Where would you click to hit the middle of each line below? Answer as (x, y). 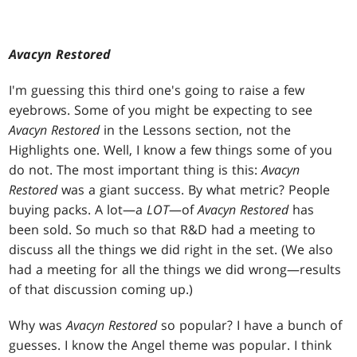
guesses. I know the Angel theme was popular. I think (171, 345)
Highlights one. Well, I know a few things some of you (171, 150)
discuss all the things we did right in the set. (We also (171, 250)
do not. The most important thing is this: (135, 170)
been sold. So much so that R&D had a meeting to (163, 230)
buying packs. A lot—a (78, 210)
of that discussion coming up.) (101, 290)
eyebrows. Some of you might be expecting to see (161, 110)
